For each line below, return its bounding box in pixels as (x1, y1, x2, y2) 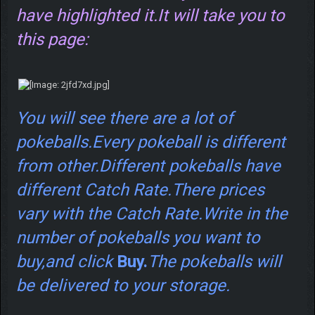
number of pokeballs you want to (15, 227, 260, 247)
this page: (15, 29, 89, 49)
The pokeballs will (147, 251, 281, 271)
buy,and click (15, 251, 117, 271)
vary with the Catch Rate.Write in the (15, 203, 288, 224)
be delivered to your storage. (15, 275, 230, 295)
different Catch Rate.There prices (15, 179, 264, 200)
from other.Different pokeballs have (15, 155, 281, 176)
